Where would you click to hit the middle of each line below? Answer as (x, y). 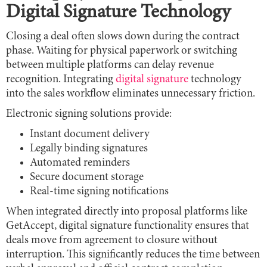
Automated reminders (80, 163)
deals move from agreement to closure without (112, 241)
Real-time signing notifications (99, 192)
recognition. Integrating (61, 80)
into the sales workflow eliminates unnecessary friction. (131, 94)
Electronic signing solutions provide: (89, 114)
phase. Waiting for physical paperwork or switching (122, 51)
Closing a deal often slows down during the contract (123, 37)
